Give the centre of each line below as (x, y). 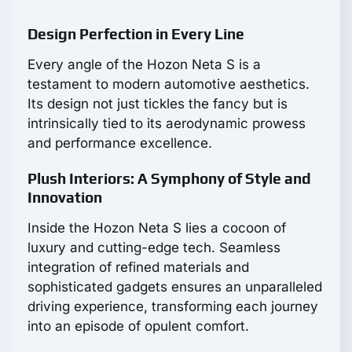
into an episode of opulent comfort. (138, 326)
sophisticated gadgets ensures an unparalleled (175, 287)
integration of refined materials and (138, 268)
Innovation (65, 198)
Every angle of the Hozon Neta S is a (144, 65)
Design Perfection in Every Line (136, 34)
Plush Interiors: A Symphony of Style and (169, 179)
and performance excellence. (120, 143)
